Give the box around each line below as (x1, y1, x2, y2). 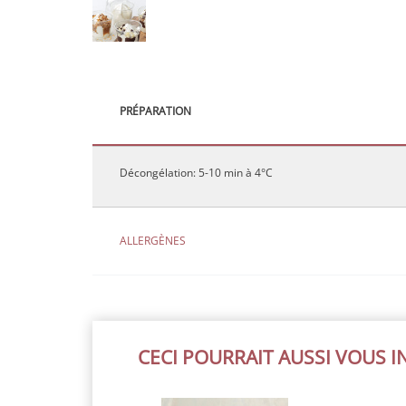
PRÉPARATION (120, 102, 191, 119)
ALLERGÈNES (120, 232, 186, 248)
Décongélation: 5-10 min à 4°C (120, 165, 273, 180)
